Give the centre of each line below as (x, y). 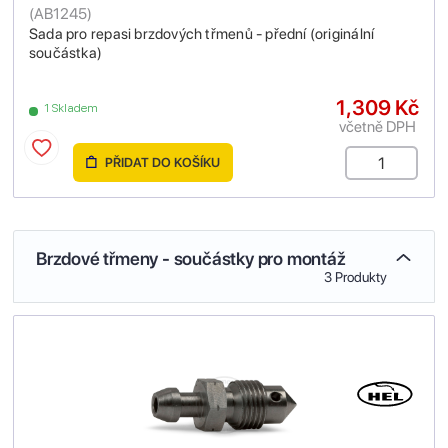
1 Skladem (71, 107)
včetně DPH (377, 126)
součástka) (66, 52)
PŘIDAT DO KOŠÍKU (161, 162)
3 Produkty (355, 276)
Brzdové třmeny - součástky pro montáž (191, 258)
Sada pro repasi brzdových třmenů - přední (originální (202, 33)
